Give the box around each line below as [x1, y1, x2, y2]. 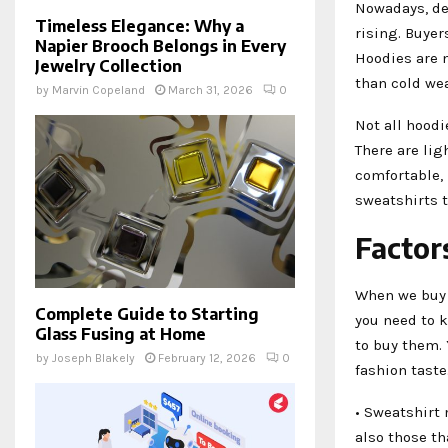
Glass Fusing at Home [35, 323, 206, 344]
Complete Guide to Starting [35, 303, 259, 324]
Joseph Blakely [52, 350, 135, 365]
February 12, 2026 [158, 350, 256, 365]
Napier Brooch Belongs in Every [35, 35, 286, 56]
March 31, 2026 [168, 82, 253, 97]
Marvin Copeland [52, 82, 145, 97]
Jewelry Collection [35, 55, 182, 76]
